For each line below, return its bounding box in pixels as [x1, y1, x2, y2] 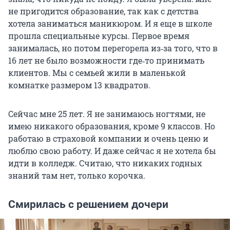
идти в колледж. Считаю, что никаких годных [8, 158, 202, 169]
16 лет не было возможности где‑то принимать [8, 55, 204, 66]
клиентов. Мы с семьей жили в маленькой [8, 67, 186, 79]
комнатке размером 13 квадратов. [8, 80, 150, 91]
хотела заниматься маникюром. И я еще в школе [8, 18, 212, 29]
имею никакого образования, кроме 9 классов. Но [8, 121, 215, 132]
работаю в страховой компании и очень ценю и [8, 133, 208, 144]
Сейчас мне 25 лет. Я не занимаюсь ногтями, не [8, 108, 205, 120]
